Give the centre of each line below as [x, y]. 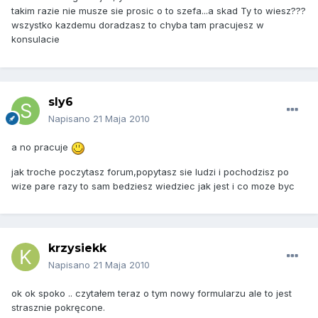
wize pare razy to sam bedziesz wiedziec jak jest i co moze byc [153, 186]
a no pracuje [41, 147]
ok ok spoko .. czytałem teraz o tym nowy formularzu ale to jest [152, 294]
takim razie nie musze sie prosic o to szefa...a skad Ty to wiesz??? [159, 11]
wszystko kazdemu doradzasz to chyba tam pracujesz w [138, 25]
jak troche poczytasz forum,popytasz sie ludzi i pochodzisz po [150, 171]
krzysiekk [77, 248]
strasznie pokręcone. [58, 308]
